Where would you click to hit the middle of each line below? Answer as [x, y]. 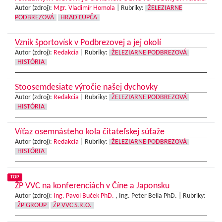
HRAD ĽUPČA [79, 18]
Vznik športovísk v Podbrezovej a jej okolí [88, 43]
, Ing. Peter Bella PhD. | [148, 196]
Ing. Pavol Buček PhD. [84, 196]
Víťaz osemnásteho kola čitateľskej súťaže [90, 132]
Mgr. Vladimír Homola [84, 8]
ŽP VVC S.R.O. [72, 206]
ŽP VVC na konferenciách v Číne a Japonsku [92, 186]
